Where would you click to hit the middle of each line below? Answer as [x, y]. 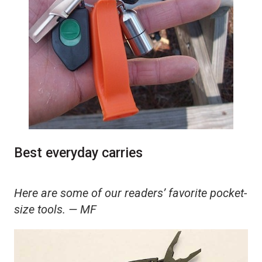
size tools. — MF [55, 209]
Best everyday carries [78, 153]
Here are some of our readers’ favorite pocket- [130, 193]
